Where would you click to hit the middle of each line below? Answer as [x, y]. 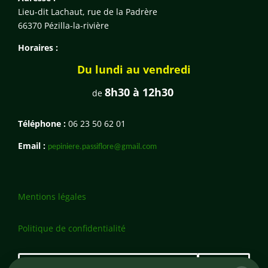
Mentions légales [52, 196]
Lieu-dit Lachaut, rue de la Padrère [88, 11]
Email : [33, 145]
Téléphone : [43, 123]
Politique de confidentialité [72, 228]
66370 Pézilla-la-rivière [63, 25]
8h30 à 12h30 [140, 92]
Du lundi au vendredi [134, 69]
